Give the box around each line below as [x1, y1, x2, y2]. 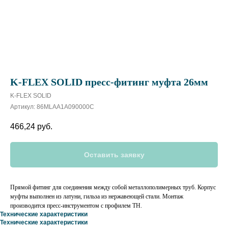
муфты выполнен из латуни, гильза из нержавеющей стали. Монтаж [10, 193, 183, 201]
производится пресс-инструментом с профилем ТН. [10, 202, 142, 210]
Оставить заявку [83, 151, 145, 159]
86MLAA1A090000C [37, 103, 94, 110]
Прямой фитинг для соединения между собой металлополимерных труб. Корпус [10, 184, 216, 191]
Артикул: [10, 103, 37, 110]
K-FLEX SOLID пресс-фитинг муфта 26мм [10, 76, 208, 88]
